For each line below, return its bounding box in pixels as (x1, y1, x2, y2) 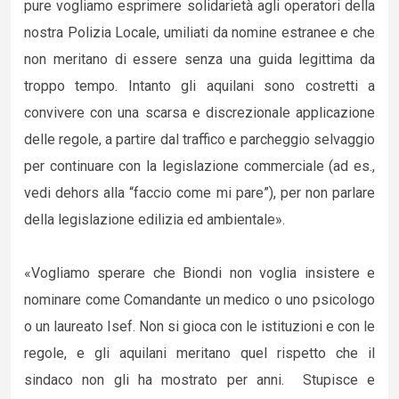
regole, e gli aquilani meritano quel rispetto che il (24, 345, 375, 362)
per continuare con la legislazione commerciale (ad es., (24, 158, 375, 175)
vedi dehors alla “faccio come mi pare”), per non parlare (24, 184, 375, 201)
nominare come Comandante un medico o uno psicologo (24, 291, 375, 308)
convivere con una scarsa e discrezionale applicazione (24, 104, 375, 121)
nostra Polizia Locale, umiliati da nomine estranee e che (24, 24, 375, 41)
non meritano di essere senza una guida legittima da (24, 51, 375, 68)
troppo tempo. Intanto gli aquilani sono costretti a (24, 77, 375, 94)
